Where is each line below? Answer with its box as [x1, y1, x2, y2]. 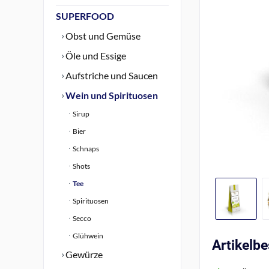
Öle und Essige [64, 50, 126, 61]
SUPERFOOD [56, 10, 114, 22]
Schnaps [71, 144, 99, 153]
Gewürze [64, 249, 103, 260]
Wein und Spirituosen [64, 89, 158, 101]
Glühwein [71, 231, 103, 240]
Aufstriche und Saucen [64, 70, 158, 81]
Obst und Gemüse [64, 30, 141, 41]
